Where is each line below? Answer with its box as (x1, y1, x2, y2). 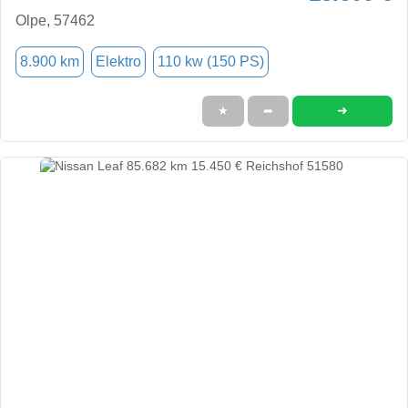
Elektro (96, 53, 141, 69)
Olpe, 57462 (15, 12, 95, 28)
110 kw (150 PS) (158, 53, 264, 69)
